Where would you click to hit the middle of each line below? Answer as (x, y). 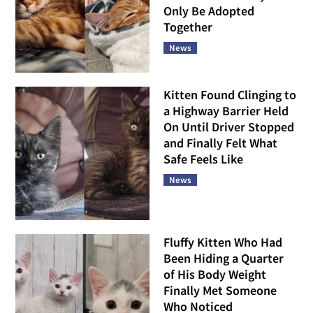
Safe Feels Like (203, 159)
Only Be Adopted (209, 10)
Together (188, 27)
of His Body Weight (215, 275)
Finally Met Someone (220, 291)
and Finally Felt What (220, 143)
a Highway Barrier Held (226, 110)
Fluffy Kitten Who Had (223, 242)
